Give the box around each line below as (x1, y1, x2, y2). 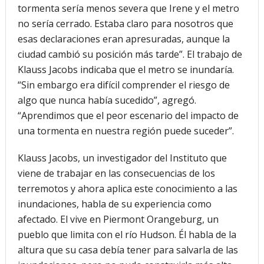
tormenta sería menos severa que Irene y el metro (17, 1, 239, 15)
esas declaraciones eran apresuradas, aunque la (17, 32, 230, 45)
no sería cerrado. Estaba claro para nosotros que (17, 16, 233, 30)
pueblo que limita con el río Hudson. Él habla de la (17, 227, 236, 241)
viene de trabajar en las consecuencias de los (17, 166, 215, 180)
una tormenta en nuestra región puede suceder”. (17, 124, 234, 137)
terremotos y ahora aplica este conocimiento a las (17, 181, 237, 195)
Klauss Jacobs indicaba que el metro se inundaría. (17, 62, 234, 76)
